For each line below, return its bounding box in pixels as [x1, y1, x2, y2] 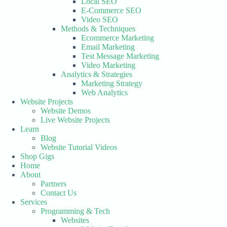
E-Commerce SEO [81, 6, 141, 15]
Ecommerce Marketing [81, 33, 154, 42]
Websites [61, 216, 89, 224]
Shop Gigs [20, 152, 54, 161]
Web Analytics [81, 88, 128, 97]
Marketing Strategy [81, 79, 142, 88]
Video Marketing [81, 61, 135, 69]
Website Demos [41, 106, 91, 115]
